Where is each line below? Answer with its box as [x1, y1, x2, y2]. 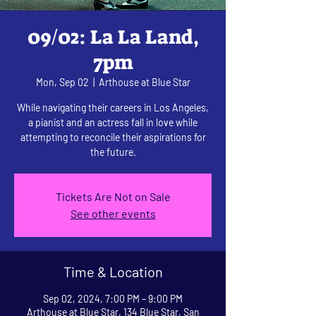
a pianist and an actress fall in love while [28, 116, 197, 128]
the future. [90, 145, 136, 158]
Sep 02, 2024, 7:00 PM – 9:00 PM [43, 292, 183, 305]
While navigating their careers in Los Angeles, [17, 101, 209, 114]
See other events [70, 206, 156, 220]
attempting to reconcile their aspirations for [20, 130, 206, 143]
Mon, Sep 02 [35, 75, 89, 88]
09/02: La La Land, [27, 23, 199, 50]
